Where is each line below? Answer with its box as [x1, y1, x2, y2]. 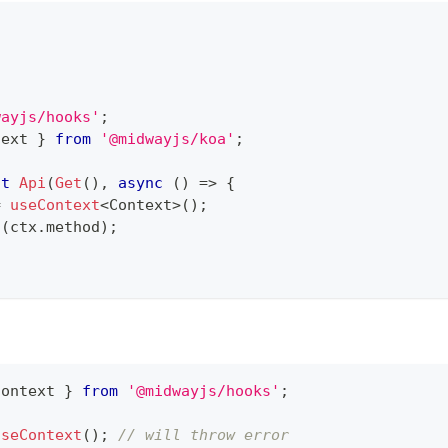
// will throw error [118, 426, 289, 445]
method [46, 218, 100, 237]
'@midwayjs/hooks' [127, 382, 280, 401]
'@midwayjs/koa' [100, 130, 235, 149]
